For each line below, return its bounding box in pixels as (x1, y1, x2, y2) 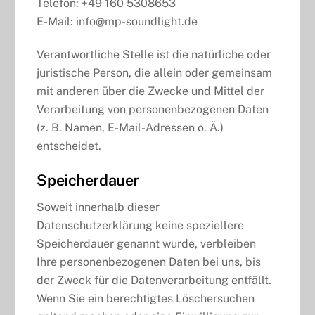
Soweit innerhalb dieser (37, 200, 160, 214)
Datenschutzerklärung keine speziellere (37, 219, 245, 233)
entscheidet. (37, 139, 102, 153)
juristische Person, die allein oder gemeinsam (37, 65, 273, 79)
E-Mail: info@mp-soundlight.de (37, 14, 198, 28)
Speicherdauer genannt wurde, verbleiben (37, 237, 257, 251)
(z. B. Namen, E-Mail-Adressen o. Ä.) (37, 120, 224, 134)
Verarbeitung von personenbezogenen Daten (37, 102, 269, 116)
